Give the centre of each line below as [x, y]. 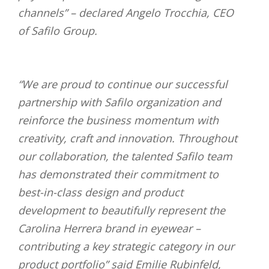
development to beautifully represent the [122, 210]
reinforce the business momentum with [118, 120]
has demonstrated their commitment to [118, 174]
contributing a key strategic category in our [126, 246]
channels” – [48, 13]
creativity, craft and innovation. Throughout [128, 138]
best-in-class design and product [101, 192]
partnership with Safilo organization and [119, 102]
